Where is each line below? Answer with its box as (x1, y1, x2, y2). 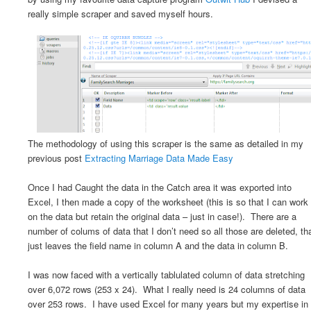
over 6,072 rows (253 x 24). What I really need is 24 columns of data (28, 282, 305, 296)
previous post (28, 151, 85, 165)
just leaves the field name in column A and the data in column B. (28, 238, 288, 252)
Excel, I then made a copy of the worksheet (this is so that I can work (28, 194, 308, 208)
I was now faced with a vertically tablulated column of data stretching (28, 267, 305, 281)
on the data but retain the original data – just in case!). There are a (28, 209, 296, 223)
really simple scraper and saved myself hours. (28, 6, 213, 20)
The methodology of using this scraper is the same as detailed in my (28, 136, 303, 150)
